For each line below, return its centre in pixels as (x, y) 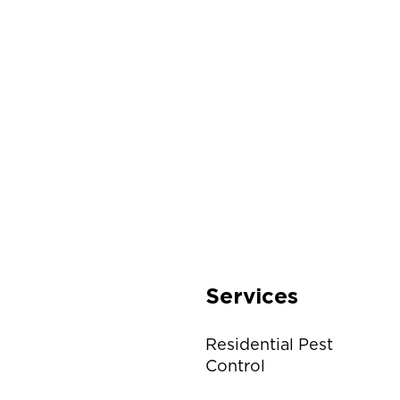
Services (252, 296)
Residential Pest (269, 344)
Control (235, 365)
